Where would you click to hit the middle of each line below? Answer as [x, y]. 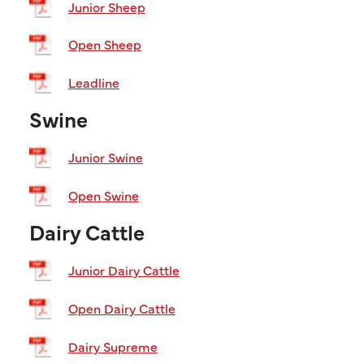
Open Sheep [104, 44]
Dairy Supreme [113, 346]
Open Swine [103, 195]
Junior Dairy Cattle [123, 270]
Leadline [93, 82]
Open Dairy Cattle [121, 308]
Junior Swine [105, 157]
